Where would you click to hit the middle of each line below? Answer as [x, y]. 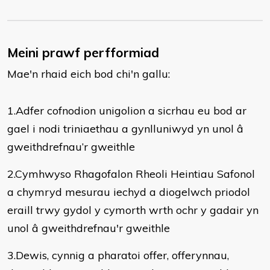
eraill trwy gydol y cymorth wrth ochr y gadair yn [133, 210]
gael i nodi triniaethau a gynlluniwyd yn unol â [125, 129]
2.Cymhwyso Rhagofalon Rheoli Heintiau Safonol [131, 174]
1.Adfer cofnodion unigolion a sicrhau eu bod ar [127, 111]
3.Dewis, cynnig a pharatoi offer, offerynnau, [118, 255]
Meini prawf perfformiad [83, 52]
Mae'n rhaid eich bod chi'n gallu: [89, 74]
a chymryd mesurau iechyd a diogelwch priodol [129, 192]
